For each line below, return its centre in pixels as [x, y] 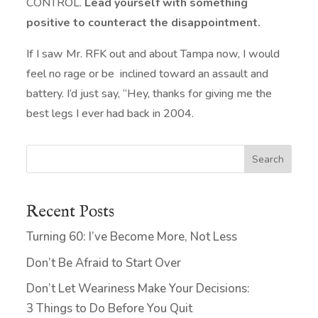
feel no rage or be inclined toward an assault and [148, 74]
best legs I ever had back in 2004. [110, 114]
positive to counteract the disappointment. [144, 23]
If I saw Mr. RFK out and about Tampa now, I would [153, 54]
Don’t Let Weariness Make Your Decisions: [138, 289]
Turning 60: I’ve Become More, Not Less [132, 237]
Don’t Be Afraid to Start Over [104, 263]
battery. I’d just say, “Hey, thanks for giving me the [149, 94]
